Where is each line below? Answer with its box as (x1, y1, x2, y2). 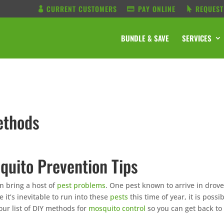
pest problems (57, 180, 106, 190)
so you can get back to (145, 203, 222, 213)
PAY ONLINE (138, 3, 175, 14)
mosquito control (88, 203, 146, 213)
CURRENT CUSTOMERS (46, 3, 117, 14)
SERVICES (182, 32, 211, 43)
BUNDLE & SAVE (121, 32, 169, 43)
